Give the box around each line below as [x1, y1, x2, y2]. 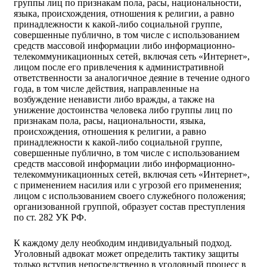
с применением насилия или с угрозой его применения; [14, 179, 241, 190]
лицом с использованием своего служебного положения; [14, 190, 246, 201]
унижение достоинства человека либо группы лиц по [14, 104, 232, 115]
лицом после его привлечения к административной [14, 61, 224, 72]
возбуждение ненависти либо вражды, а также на [14, 94, 215, 104]
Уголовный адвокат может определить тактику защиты [14, 248, 239, 259]
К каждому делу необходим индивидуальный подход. [14, 237, 232, 248]
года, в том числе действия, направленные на [14, 83, 199, 94]
